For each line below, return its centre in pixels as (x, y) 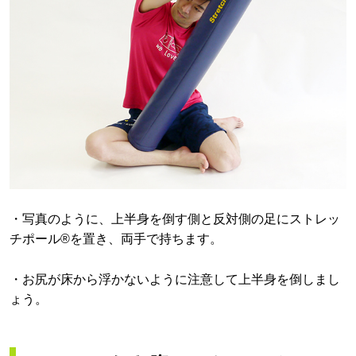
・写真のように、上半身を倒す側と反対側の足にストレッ (175, 219)
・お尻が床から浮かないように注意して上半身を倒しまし (175, 280)
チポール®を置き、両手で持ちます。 (116, 239)
